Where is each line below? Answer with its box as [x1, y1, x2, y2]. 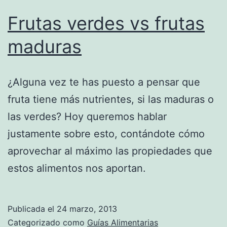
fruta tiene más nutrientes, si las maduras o [8, 93, 214, 105]
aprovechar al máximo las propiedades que [8, 144, 212, 157]
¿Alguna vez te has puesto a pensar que [8, 75, 200, 88]
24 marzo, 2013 [57, 203, 117, 214]
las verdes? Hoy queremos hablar [8, 110, 167, 123]
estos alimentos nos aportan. [8, 162, 146, 174]
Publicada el [8, 203, 57, 214]
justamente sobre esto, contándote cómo [8, 127, 205, 140]
